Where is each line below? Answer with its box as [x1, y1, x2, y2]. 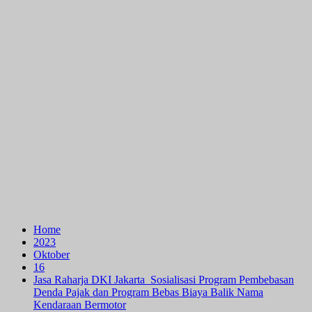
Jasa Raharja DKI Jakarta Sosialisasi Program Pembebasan [33, 274, 294, 286]
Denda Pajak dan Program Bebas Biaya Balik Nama [33, 286, 263, 298]
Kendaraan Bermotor [33, 299, 126, 311]
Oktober [33, 249, 70, 260]
